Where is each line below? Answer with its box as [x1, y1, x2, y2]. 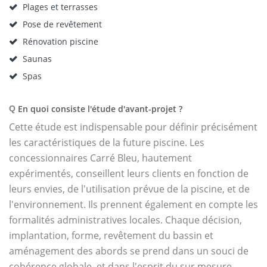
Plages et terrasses [23, 1, 98, 13]
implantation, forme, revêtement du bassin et [9, 229, 213, 242]
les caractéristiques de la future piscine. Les [9, 136, 204, 149]
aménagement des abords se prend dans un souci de [9, 244, 249, 257]
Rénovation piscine [23, 36, 98, 47]
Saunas [23, 53, 52, 64]
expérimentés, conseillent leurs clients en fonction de [9, 167, 249, 180]
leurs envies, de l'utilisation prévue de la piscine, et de [9, 182, 250, 195]
